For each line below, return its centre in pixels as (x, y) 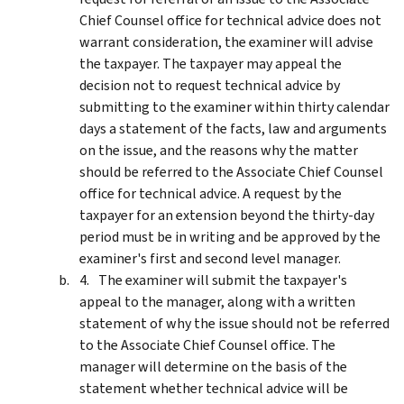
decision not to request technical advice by (210, 85)
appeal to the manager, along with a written (217, 301)
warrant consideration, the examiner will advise (226, 41)
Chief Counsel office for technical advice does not (230, 20)
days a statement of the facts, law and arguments (233, 128)
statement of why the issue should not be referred (234, 323)
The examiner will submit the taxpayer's (223, 280)
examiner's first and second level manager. (210, 258)
